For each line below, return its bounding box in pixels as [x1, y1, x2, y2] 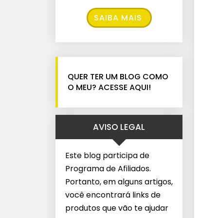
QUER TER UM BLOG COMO [68, 71, 168, 82]
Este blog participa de [65, 150, 149, 161]
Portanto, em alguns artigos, [65, 176, 173, 187]
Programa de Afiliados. [65, 163, 151, 174]
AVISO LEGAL [93, 121, 145, 133]
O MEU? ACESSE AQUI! [68, 82, 151, 93]
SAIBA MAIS [93, 12, 142, 23]
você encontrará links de [65, 189, 161, 200]
